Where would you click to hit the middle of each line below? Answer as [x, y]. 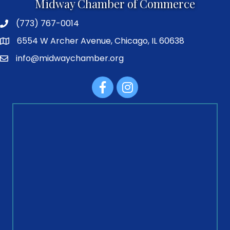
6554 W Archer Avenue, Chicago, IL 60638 [101, 41]
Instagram [137, 82]
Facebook [112, 82]
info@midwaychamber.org [70, 59]
